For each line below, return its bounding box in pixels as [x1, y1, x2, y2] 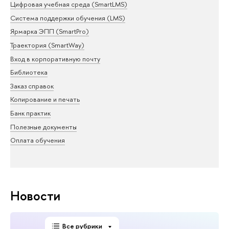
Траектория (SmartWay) [10, 40, 84, 50]
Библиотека [10, 67, 48, 77]
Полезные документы [10, 122, 77, 131]
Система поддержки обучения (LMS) [10, 13, 125, 22]
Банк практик [10, 108, 51, 118]
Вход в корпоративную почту [10, 54, 100, 63]
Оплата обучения [10, 135, 65, 145]
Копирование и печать [10, 95, 80, 104]
